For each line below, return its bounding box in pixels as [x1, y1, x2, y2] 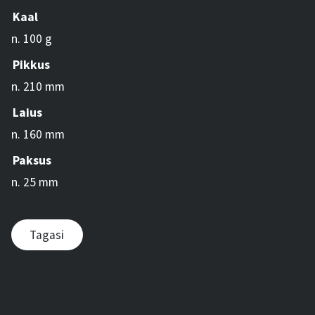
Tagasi [30, 227, 65, 243]
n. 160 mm [11, 126, 65, 142]
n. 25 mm [11, 174, 58, 190]
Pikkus [12, 57, 50, 73]
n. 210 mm [11, 78, 65, 94]
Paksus [12, 152, 51, 168]
